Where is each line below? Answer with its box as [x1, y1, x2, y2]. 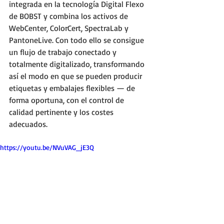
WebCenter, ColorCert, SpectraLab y [9, 23, 130, 33]
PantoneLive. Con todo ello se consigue [9, 35, 146, 45]
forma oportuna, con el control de [9, 95, 126, 105]
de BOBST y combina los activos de [9, 11, 130, 21]
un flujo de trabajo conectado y [9, 47, 118, 57]
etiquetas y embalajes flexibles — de [9, 83, 137, 93]
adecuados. [9, 119, 47, 129]
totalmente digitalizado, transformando [9, 59, 146, 69]
